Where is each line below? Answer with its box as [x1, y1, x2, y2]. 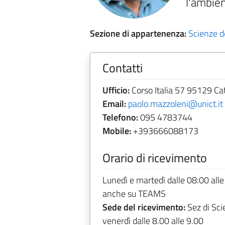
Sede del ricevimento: [102, 200, 185, 214]
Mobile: [102, 124, 131, 138]
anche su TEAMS [102, 187, 166, 200]
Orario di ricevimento [102, 149, 207, 167]
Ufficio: [102, 83, 130, 97]
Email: [102, 97, 126, 110]
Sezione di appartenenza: [89, 27, 186, 40]
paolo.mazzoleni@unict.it [128, 97, 223, 110]
